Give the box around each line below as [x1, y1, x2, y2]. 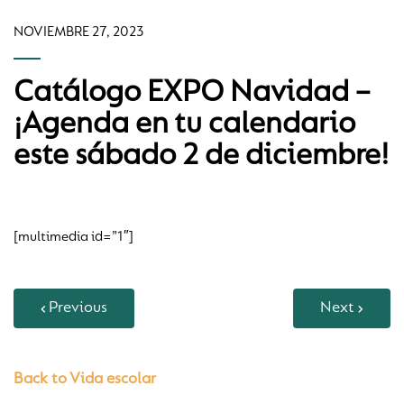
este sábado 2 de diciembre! [14, 141, 389, 172]
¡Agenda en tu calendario [14, 109, 355, 141]
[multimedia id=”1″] [14, 230, 133, 244]
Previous [49, 300, 107, 317]
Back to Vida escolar [14, 372, 156, 388]
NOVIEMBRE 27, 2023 [14, 25, 143, 40]
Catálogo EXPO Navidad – [14, 78, 370, 109]
